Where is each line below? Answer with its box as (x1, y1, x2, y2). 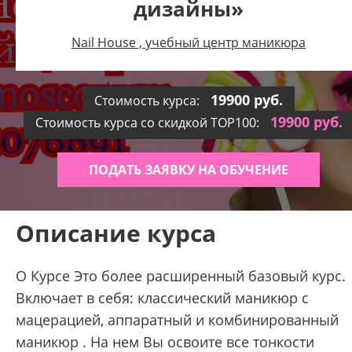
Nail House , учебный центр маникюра (71, 34, 306, 51)
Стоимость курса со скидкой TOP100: (35, 114, 262, 131)
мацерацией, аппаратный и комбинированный (16, 310, 339, 329)
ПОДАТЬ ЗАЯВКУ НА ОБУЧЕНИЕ (89, 161, 288, 178)
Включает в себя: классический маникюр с (16, 288, 309, 307)
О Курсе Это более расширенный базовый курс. (16, 266, 346, 285)
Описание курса (16, 217, 216, 249)
